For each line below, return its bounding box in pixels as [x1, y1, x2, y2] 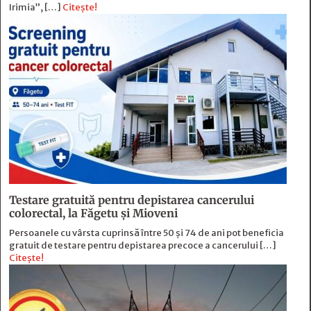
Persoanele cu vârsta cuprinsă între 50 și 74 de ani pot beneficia [9, 227, 284, 239]
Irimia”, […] [9, 1, 62, 14]
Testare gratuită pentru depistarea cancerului [9, 193, 254, 208]
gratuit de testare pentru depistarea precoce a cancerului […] [9, 239, 276, 252]
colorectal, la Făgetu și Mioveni [9, 206, 178, 221]
